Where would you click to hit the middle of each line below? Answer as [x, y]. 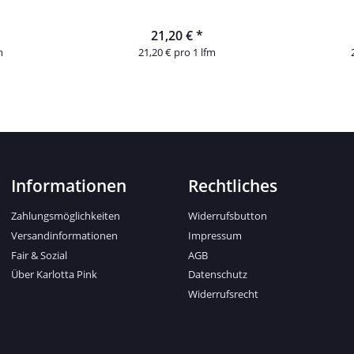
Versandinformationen [64, 235]
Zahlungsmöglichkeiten [66, 216]
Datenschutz [218, 275]
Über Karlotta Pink [54, 275]
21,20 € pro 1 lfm [177, 52]
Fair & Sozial [39, 255]
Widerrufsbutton [228, 216]
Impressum [215, 235]
